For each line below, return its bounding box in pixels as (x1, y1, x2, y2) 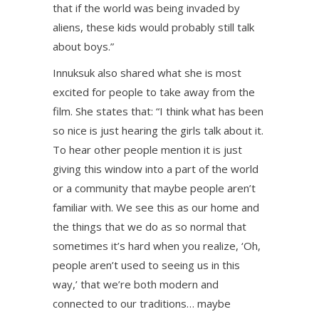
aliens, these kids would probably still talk (53, 20, 254, 34)
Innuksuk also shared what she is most (53, 66, 241, 80)
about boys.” (53, 39, 114, 53)
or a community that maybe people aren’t (53, 181, 256, 195)
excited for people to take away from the (53, 85, 255, 99)
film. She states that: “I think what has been (53, 104, 263, 118)
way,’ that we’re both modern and (53, 277, 219, 291)
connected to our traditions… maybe (53, 296, 231, 310)
